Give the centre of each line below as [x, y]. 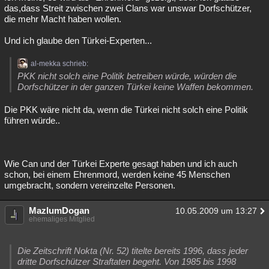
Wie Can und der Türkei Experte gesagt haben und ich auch [121, 164]
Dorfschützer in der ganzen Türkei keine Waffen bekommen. [135, 87]
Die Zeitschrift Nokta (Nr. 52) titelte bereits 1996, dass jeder [133, 251]
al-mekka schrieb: [59, 64]
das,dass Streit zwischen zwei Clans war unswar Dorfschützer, [128, 8]
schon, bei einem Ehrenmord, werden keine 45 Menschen [117, 174]
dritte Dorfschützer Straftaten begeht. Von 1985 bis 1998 [127, 261]
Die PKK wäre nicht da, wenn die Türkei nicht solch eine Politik [126, 110]
